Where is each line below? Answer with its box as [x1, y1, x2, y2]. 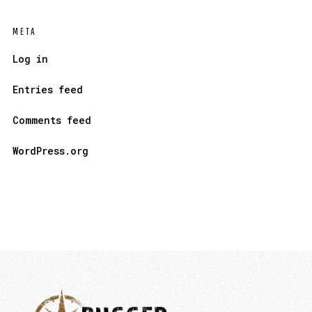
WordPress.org [12, 144, 88, 158]
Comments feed [12, 114, 91, 127]
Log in [12, 52, 48, 66]
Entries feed [12, 83, 83, 97]
